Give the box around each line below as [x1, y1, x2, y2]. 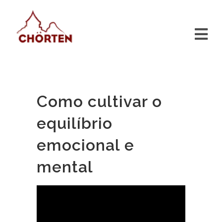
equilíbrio [37, 114, 112, 132]
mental [37, 158, 93, 176]
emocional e [37, 136, 134, 154]
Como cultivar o [37, 92, 162, 111]
